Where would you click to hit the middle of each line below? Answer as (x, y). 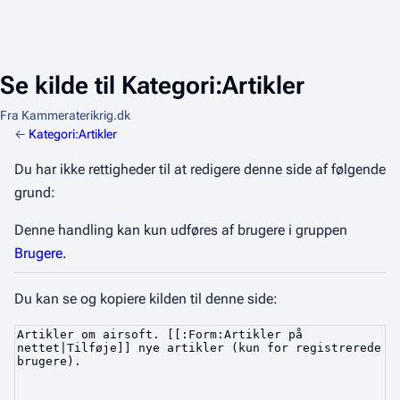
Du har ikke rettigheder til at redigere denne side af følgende (200, 169)
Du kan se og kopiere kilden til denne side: (146, 299)
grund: (35, 192)
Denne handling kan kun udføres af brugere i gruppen (181, 230)
